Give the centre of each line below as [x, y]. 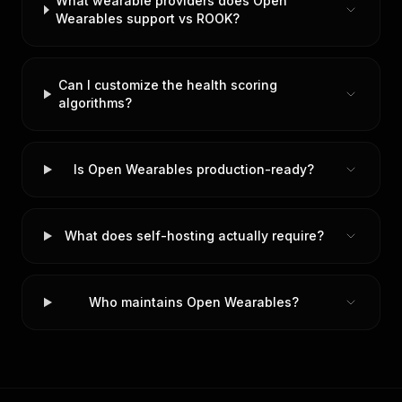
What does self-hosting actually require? [194, 236]
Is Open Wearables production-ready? [194, 169]
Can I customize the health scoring [168, 85]
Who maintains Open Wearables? [194, 302]
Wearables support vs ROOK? [148, 18]
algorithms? [96, 103]
